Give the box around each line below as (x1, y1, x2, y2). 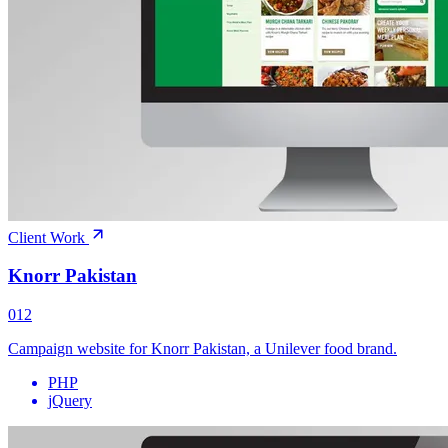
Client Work (8, 228, 89, 246)
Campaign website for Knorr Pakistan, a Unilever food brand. (8, 340, 397, 358)
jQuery (48, 392, 92, 410)
